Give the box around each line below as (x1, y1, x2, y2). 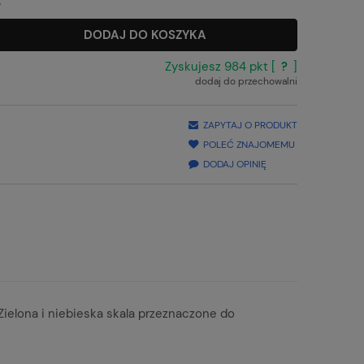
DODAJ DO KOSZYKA (83, 26, 206, 43)
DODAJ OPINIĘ (202, 157, 266, 171)
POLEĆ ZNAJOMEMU (202, 137, 295, 151)
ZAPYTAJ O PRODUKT (202, 118, 297, 132)
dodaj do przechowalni (194, 74, 297, 88)
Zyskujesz (164, 58, 224, 75)
